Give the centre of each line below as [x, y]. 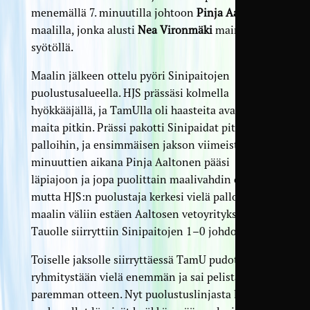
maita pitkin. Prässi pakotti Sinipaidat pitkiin [143, 127]
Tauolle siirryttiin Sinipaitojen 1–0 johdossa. [143, 231]
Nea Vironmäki [175, 30]
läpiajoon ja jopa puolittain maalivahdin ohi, [142, 179]
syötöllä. [52, 47]
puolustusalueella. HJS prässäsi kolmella [130, 93]
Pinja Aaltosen [233, 12]
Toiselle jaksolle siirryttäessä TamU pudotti [138, 259]
